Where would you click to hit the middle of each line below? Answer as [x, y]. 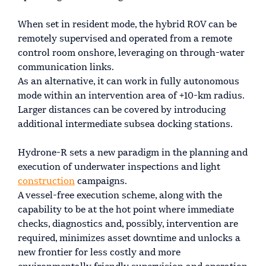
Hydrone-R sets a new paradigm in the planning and [133, 153]
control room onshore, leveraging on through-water [131, 53]
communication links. [66, 67]
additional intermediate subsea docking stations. [125, 124]
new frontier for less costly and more [99, 253]
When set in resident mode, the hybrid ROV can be [127, 25]
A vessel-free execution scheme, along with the [120, 196]
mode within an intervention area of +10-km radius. [131, 96]
